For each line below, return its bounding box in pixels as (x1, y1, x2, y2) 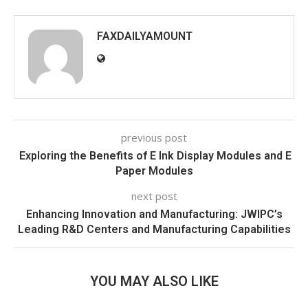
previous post (121, 131, 187, 145)
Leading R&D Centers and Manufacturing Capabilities (17, 223, 291, 236)
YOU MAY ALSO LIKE (89, 273, 219, 290)
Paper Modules (115, 164, 193, 178)
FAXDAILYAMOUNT (97, 30, 192, 43)
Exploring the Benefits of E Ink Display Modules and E (16, 149, 291, 163)
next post (131, 189, 177, 203)
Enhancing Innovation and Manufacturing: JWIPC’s (25, 208, 283, 221)
